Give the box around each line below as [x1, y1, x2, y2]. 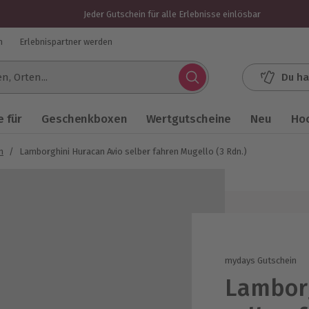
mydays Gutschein [225, 255, 297, 266]
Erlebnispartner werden [19, 36, 112, 47]
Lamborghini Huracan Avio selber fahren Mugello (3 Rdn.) [19, 146, 247, 157]
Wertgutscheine [146, 112, 232, 126]
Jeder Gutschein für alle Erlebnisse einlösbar [83, 8, 261, 19]
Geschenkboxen [41, 112, 128, 126]
